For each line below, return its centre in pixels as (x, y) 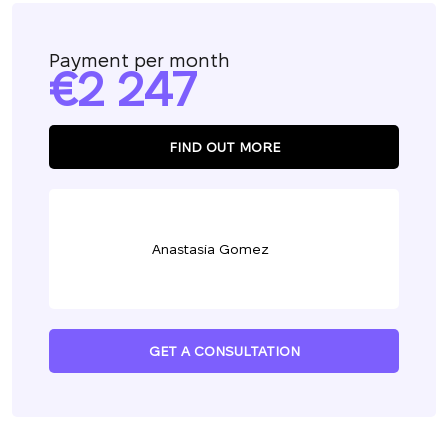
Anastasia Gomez (210, 249)
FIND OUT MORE (224, 147)
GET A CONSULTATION (224, 351)
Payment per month (139, 60)
